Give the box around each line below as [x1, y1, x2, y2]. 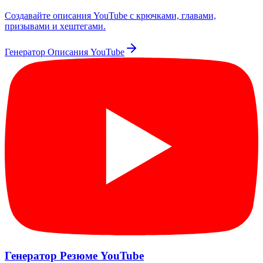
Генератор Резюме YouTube [5, 249, 144, 262]
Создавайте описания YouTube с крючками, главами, [5, 11, 216, 21]
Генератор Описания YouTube [5, 47, 124, 58]
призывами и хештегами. [5, 21, 106, 32]
